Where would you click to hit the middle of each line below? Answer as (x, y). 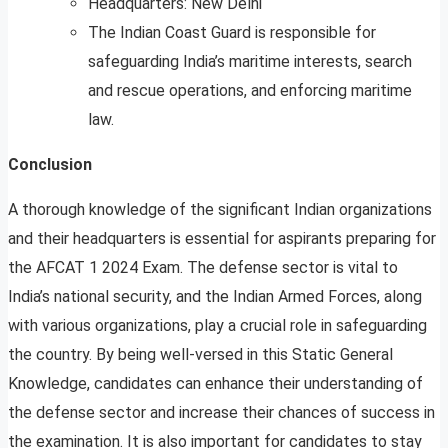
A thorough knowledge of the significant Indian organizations (220, 210)
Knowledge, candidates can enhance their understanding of (215, 384)
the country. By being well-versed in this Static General (200, 355)
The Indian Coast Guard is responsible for (232, 33)
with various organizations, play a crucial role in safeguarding (217, 326)
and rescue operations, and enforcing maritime (250, 91)
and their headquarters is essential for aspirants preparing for (222, 239)
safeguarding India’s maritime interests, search (250, 62)
